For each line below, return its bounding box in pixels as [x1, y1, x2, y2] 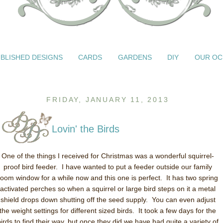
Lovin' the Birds [52, 123, 119, 134]
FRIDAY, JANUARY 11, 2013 [46, 96, 169, 104]
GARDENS [117, 53, 152, 61]
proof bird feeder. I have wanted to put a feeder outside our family [3, 163, 212, 171]
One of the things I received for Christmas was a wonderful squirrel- [1, 152, 214, 160]
